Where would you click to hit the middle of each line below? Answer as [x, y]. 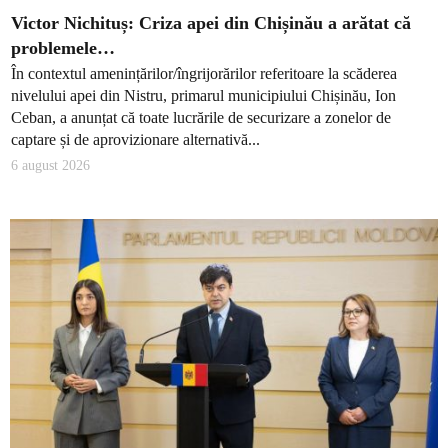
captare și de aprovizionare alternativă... [135, 139]
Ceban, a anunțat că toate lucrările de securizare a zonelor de [201, 117]
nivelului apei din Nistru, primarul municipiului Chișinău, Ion [203, 95]
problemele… [63, 48]
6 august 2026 [50, 166]
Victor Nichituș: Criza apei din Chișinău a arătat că [211, 23]
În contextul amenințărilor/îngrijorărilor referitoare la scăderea [204, 73]
